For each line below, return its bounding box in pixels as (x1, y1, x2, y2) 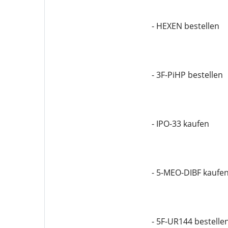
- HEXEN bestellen (151, 20, 219, 32)
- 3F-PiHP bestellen (151, 69, 223, 80)
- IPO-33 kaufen (151, 118, 209, 129)
